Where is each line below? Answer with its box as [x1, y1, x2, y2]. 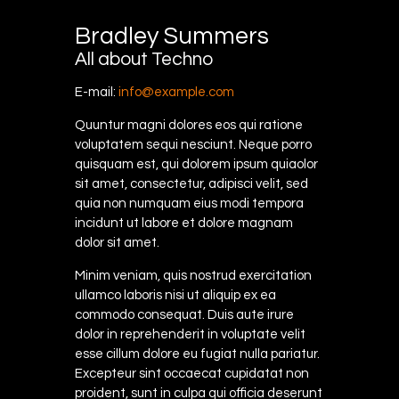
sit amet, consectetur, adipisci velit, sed [75, 176, 308, 191]
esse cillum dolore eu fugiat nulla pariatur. [75, 346, 320, 361]
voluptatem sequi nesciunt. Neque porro [75, 137, 312, 151]
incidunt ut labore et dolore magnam [75, 216, 293, 230]
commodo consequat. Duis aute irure [75, 307, 294, 322]
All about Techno [75, 50, 213, 69]
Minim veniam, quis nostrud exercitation [75, 268, 312, 282]
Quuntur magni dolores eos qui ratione [75, 118, 303, 132]
